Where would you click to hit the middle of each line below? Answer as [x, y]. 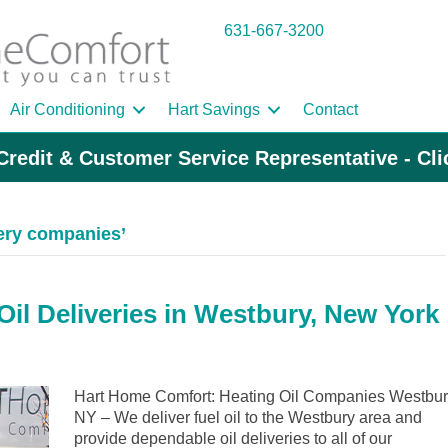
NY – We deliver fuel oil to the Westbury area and [248, 418]
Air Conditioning [67, 110]
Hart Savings [214, 110]
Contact [330, 110]
